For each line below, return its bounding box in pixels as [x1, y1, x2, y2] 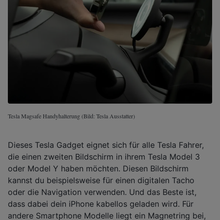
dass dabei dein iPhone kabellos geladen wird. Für [8, 198, 193, 209]
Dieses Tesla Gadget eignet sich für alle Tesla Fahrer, [8, 139, 204, 150]
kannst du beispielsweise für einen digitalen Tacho [8, 175, 194, 185]
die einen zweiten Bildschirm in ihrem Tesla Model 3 [8, 151, 200, 162]
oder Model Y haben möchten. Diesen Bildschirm [8, 163, 189, 173]
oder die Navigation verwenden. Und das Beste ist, [8, 187, 196, 197]
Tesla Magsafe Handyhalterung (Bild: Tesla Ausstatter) [8, 111, 135, 120]
